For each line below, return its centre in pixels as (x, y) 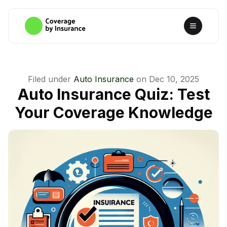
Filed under (49, 79)
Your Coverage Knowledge (113, 112)
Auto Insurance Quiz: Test (113, 94)
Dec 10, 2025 (174, 79)
